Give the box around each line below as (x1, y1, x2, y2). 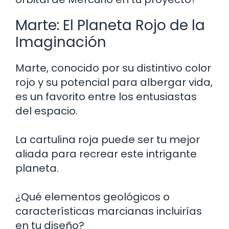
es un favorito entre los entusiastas (15, 89, 197, 104)
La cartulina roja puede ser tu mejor (15, 132, 200, 147)
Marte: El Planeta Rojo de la (15, 15, 205, 36)
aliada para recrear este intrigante (15, 147, 197, 162)
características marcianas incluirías (15, 204, 202, 219)
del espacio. (15, 104, 78, 119)
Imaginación (15, 32, 106, 53)
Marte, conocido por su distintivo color (15, 61, 211, 76)
